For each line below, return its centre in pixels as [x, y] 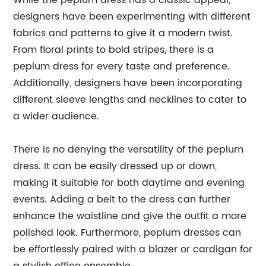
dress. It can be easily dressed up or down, [115, 166]
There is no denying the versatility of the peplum [129, 150]
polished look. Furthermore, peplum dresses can [127, 233]
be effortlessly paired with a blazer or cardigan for [133, 249]
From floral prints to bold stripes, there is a [114, 50]
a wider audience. [56, 116]
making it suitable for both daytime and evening [129, 183]
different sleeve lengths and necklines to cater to [130, 100]
